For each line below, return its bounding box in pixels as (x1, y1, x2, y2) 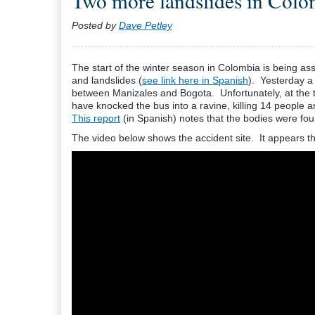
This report (72, 112, 120, 124)
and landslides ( (72, 75, 142, 86)
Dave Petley (119, 20, 172, 31)
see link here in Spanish (142, 75, 248, 86)
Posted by (72, 20, 119, 31)
